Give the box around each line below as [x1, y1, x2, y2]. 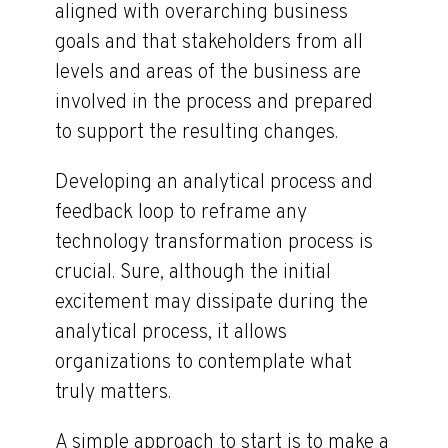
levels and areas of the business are [55, 59, 361, 86]
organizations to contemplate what [55, 349, 352, 376]
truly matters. [55, 379, 171, 406]
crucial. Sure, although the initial [55, 259, 331, 286]
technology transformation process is [55, 229, 373, 256]
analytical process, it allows [55, 319, 287, 346]
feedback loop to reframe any [55, 199, 307, 226]
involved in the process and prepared [55, 89, 373, 116]
